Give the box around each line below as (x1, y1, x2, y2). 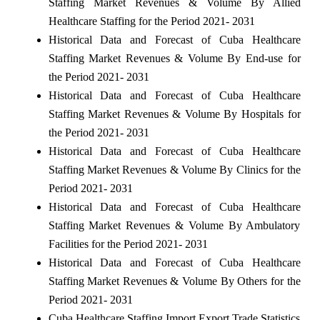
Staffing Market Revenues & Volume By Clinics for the (48, 163, 301, 176)
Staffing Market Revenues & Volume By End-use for (48, 51, 301, 64)
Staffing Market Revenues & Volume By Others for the (48, 274, 301, 287)
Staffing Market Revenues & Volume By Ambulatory (48, 219, 301, 231)
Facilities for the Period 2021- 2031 (48, 237, 208, 250)
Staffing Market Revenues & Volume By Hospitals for (48, 107, 301, 120)
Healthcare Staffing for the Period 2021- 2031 (48, 14, 255, 27)
